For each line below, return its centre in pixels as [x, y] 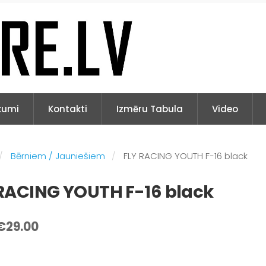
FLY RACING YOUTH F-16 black [186, 156]
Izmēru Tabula [150, 109]
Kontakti [68, 109]
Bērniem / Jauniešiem [58, 156]
